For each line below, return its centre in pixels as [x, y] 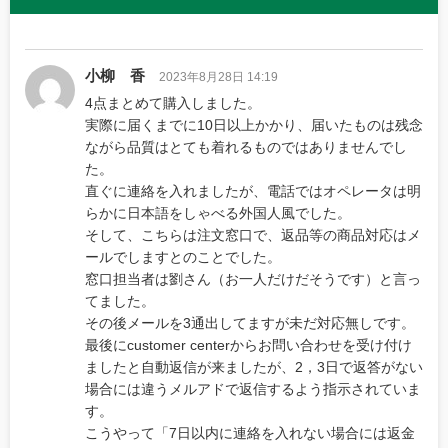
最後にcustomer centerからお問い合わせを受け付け [248, 345]
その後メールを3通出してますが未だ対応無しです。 [250, 323]
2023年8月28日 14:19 [218, 77]
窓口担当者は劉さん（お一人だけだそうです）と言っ [253, 279]
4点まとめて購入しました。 [173, 103]
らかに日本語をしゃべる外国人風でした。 [218, 213]
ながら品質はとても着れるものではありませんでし [246, 147]
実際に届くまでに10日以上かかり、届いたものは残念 [254, 125]
